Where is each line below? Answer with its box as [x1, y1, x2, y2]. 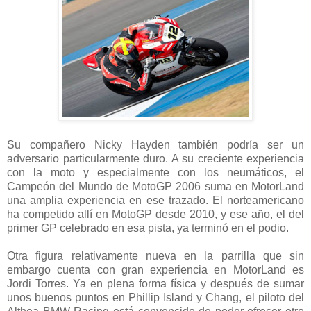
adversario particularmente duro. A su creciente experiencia [7, 152, 304, 165]
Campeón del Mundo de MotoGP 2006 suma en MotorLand [7, 180, 304, 192]
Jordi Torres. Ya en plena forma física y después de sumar [7, 277, 304, 289]
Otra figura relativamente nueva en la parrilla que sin [7, 249, 304, 262]
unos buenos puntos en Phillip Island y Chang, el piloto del [7, 291, 304, 303]
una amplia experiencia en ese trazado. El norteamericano [7, 194, 304, 206]
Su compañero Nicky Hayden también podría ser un [7, 138, 304, 151]
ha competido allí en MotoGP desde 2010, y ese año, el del [7, 208, 304, 220]
